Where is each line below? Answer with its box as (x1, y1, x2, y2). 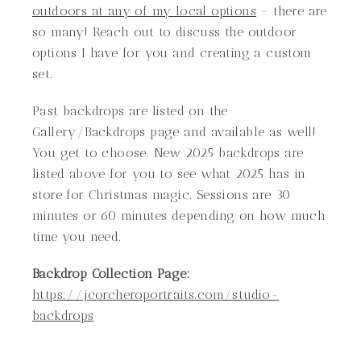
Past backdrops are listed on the (32, 103, 228, 118)
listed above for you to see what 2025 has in (32, 166, 306, 181)
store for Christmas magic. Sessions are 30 (32, 187, 291, 202)
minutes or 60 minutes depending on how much (32, 208, 326, 223)
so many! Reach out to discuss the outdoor (32, 24, 297, 39)
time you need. (32, 229, 122, 244)
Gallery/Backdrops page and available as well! (32, 124, 316, 139)
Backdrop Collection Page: (32, 266, 190, 281)
